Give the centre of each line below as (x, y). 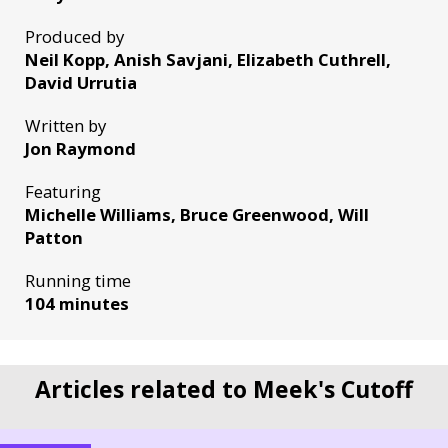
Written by (65, 125)
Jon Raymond (80, 148)
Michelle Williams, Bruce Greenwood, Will (197, 214)
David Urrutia (81, 82)
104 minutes (77, 303)
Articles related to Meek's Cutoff (224, 389)
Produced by (74, 36)
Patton (54, 237)
